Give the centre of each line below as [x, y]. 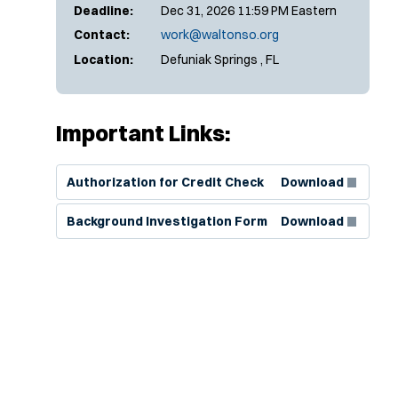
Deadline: [103, 10]
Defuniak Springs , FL [220, 59]
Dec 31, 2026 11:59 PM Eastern [249, 10]
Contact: [102, 35]
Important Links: [143, 132]
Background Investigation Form [167, 221]
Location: [103, 59]
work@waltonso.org [220, 35]
